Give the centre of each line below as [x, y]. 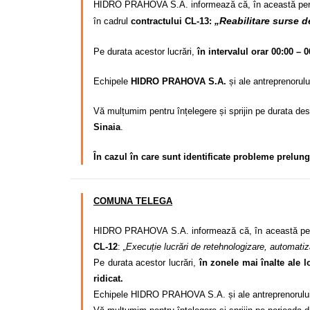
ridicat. [108, 278]
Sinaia [107, 127]
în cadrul [112, 21]
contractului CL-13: [173, 21]
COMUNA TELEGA [133, 201]
